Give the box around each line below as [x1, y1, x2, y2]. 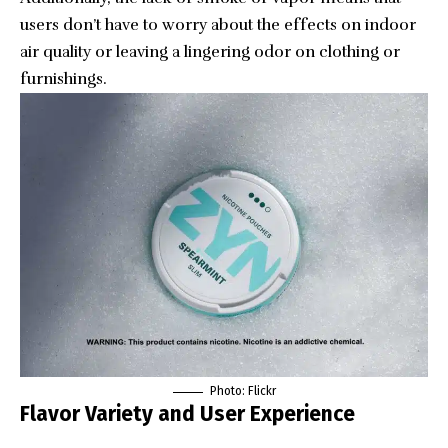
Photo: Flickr [209, 384, 276, 399]
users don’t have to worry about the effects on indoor [20, 15, 416, 36]
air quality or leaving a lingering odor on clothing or [20, 42, 400, 63]
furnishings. [20, 69, 107, 90]
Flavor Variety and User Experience [20, 401, 355, 428]
